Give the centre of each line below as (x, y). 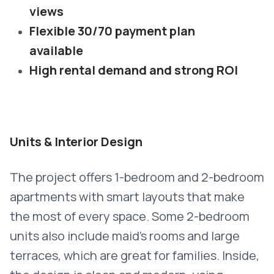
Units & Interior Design (76, 142)
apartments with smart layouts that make (127, 197)
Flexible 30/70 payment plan (112, 31)
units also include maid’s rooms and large (125, 236)
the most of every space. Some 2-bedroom (130, 216)
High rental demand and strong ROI (134, 70)
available (56, 50)
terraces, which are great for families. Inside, (135, 255)
